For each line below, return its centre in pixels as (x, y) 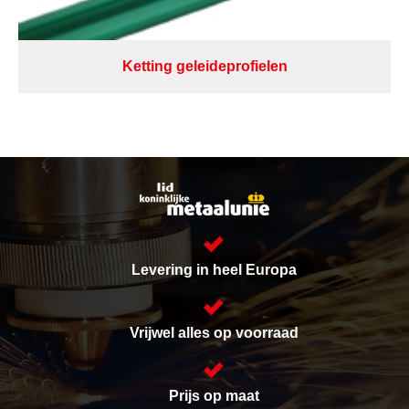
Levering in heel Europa (214, 270)
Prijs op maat (214, 396)
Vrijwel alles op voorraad (214, 333)
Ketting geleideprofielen (204, 67)
